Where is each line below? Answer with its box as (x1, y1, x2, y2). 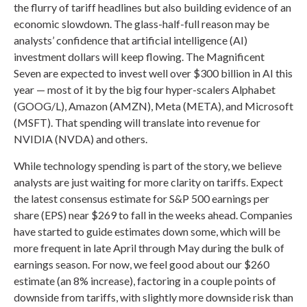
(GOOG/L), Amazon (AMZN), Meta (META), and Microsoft (14, 99, 293, 112)
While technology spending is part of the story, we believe (14, 158, 282, 172)
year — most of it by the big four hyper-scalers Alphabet (14, 82, 275, 96)
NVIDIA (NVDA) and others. (14, 132, 147, 145)
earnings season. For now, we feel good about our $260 (14, 257, 269, 271)
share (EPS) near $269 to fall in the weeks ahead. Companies (14, 208, 293, 221)
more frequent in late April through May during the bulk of (14, 241, 284, 254)
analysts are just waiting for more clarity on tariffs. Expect (14, 175, 283, 188)
